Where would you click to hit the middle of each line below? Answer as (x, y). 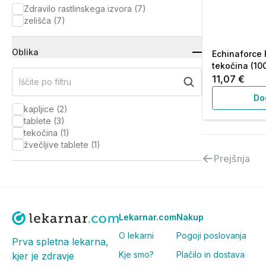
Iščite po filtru (45, 82)
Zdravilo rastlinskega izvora (78, 9)
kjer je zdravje (43, 256)
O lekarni (136, 235)
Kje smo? (136, 254)
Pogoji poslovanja (211, 235)
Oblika (25, 52)
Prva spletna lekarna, (60, 241)
